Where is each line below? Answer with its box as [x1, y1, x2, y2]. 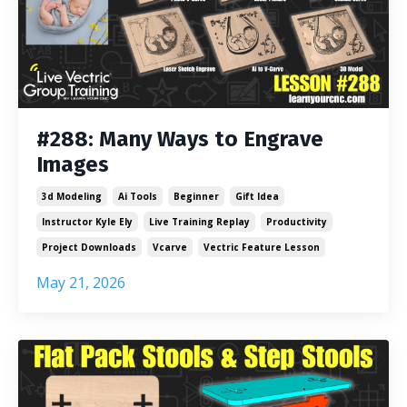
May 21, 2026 [36, 272, 125, 293]
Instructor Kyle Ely [42, 214, 133, 228]
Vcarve [153, 240, 187, 253]
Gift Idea [235, 189, 279, 203]
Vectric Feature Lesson [203, 240, 320, 253]
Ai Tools [118, 189, 157, 203]
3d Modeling [42, 189, 102, 203]
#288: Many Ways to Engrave [36, 125, 323, 152]
